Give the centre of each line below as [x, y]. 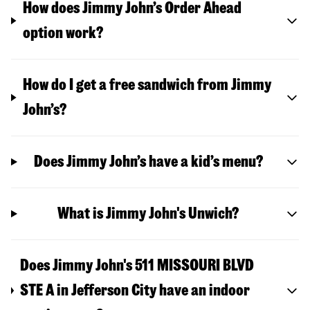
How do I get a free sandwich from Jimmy [147, 84]
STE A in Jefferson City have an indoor [135, 290]
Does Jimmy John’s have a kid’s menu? [148, 161]
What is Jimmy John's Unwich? [148, 213]
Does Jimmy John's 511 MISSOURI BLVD [137, 265]
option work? [63, 33]
